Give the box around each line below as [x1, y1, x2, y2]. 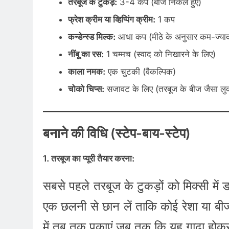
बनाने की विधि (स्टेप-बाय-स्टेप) [43, 125, 191, 142]
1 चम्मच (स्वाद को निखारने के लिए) [103, 49, 216, 60]
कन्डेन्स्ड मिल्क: [67, 32, 116, 42]
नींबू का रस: [67, 49, 104, 60]
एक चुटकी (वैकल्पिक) [105, 66, 176, 77]
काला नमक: [67, 66, 105, 77]
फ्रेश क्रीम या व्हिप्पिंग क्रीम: [67, 14, 155, 25]
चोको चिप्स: [67, 84, 104, 95]
